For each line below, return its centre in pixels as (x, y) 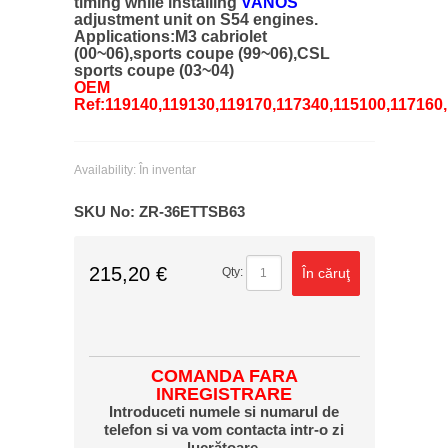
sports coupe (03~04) (153, 71)
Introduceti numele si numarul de (224, 412)
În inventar (167, 170)
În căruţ (325, 273)
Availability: (106, 170)
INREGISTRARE (224, 394)
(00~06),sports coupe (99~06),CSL (201, 54)
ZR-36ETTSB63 (191, 212)
